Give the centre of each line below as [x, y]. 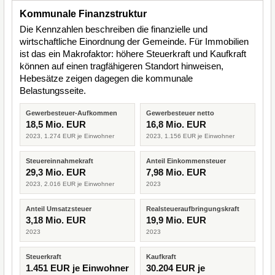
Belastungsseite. [53, 91]
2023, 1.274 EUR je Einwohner [70, 136]
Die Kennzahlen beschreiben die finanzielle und [114, 29]
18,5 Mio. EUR [56, 124]
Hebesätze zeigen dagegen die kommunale [106, 78]
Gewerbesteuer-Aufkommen [72, 113]
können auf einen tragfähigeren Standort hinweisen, [122, 66]
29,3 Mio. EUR [56, 172]
